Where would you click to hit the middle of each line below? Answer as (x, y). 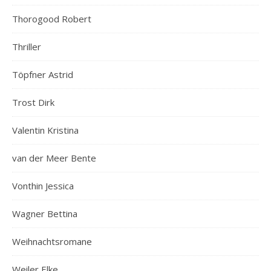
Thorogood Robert (52, 18)
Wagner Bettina (45, 213)
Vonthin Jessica (43, 185)
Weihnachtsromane (52, 241)
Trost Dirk (33, 102)
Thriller (27, 46)
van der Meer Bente (54, 158)
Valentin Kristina (45, 130)
